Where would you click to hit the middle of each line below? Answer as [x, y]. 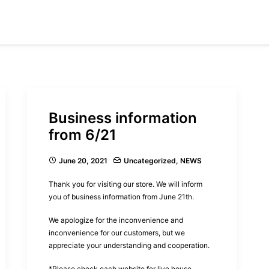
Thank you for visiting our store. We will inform [125, 184]
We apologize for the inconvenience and [116, 220]
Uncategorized [150, 161]
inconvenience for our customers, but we [117, 233]
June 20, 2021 [83, 161]
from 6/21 [83, 135]
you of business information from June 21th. [121, 197]
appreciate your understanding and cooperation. [129, 245]
